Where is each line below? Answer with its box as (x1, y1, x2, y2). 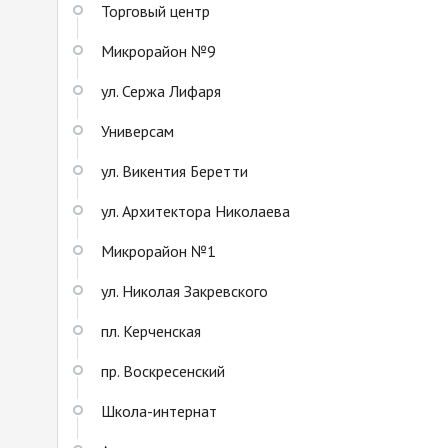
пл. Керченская (101, 321, 201, 342)
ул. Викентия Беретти (101, 161, 248, 182)
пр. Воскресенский (101, 361, 225, 382)
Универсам (101, 121, 174, 142)
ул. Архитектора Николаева (101, 201, 290, 222)
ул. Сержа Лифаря (101, 81, 221, 102)
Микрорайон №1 (101, 241, 216, 262)
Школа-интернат (101, 401, 217, 422)
